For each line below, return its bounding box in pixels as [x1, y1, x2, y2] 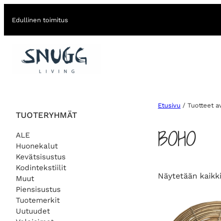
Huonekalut [16, 141, 58, 150]
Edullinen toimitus [12, 16, 68, 24]
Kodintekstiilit [16, 163, 66, 172]
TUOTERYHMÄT [16, 110, 77, 120]
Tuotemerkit [16, 195, 60, 205]
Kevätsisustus [16, 152, 66, 161]
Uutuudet [16, 206, 50, 216]
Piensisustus [16, 184, 61, 194]
